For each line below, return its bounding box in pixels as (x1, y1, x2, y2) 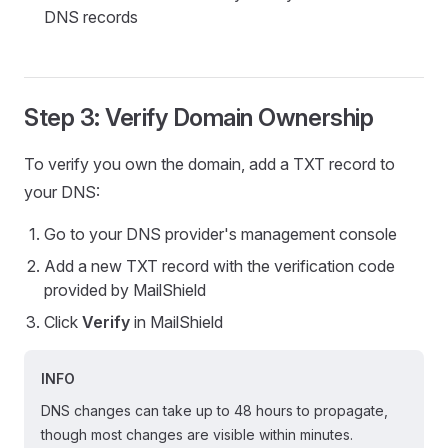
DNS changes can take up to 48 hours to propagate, (41, 402, 388, 419)
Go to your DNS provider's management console (44, 224, 397, 244)
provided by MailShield (44, 280, 206, 300)
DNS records (44, 7, 138, 27)
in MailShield (130, 312, 223, 332)
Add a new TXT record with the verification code (44, 256, 395, 276)
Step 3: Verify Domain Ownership (24, 103, 374, 132)
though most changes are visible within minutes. (41, 426, 353, 443)
